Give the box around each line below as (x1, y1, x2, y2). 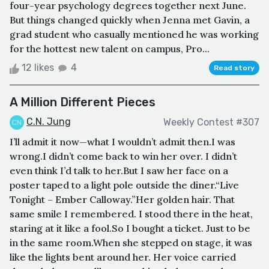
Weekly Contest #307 (163, 116, 259, 128)
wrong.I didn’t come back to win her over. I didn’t (10, 150, 237, 163)
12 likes (19, 62, 56, 74)
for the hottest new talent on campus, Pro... (10, 43, 210, 55)
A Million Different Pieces (10, 95, 156, 110)
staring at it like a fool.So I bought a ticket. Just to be (10, 222, 250, 235)
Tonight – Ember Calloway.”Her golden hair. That (10, 193, 235, 206)
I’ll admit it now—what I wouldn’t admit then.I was (10, 136, 235, 148)
